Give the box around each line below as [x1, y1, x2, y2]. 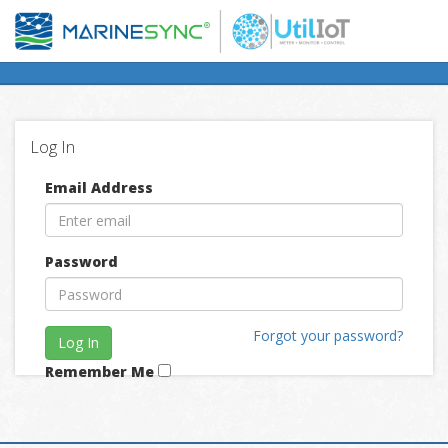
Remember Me [45, 362, 154, 381]
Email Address [45, 178, 153, 197]
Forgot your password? [253, 326, 403, 345]
